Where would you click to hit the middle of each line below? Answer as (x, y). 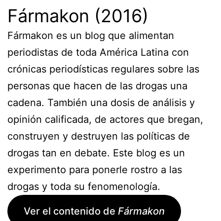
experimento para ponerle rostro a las (95, 169)
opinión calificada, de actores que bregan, (105, 119)
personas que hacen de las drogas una (97, 86)
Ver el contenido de (71, 211)
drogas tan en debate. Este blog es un (96, 153)
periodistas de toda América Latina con (98, 52)
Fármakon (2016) (78, 16)
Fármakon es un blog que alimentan (91, 35)
